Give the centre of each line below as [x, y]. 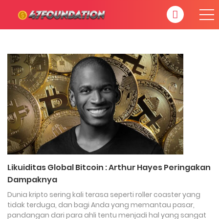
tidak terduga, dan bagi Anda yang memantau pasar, [101, 205]
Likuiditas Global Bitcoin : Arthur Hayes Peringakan [109, 167]
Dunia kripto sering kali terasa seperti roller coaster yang [104, 195]
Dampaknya [32, 180]
